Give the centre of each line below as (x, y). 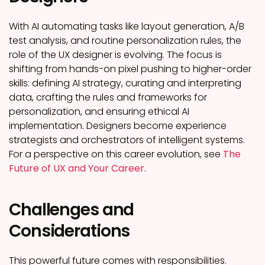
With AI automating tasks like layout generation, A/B (127, 26)
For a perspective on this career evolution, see (116, 154)
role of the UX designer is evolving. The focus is (115, 55)
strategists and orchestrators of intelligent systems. (127, 140)
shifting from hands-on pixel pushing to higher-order (130, 69)
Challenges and (72, 210)
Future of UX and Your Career (77, 168)
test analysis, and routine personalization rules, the (125, 41)
